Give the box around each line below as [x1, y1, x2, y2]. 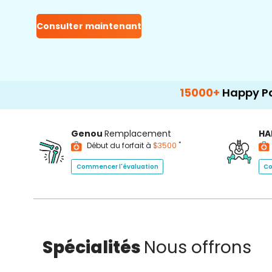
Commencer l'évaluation [76, 161, 158, 171]
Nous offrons [144, 235, 251, 259]
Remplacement [104, 127, 171, 140]
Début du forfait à [85, 140, 153, 151]
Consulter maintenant [36, 20, 141, 32]
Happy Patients [163, 85, 250, 100]
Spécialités [42, 235, 144, 259]
